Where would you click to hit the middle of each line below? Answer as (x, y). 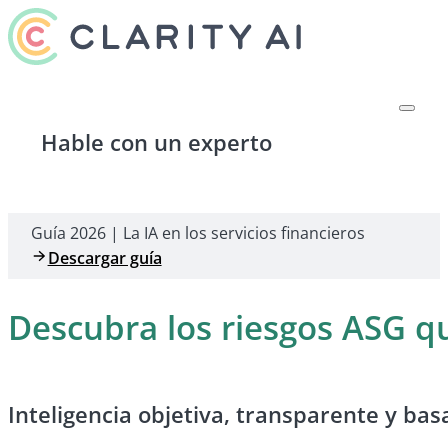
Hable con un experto (156, 142)
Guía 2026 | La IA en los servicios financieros (198, 233)
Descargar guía (104, 258)
